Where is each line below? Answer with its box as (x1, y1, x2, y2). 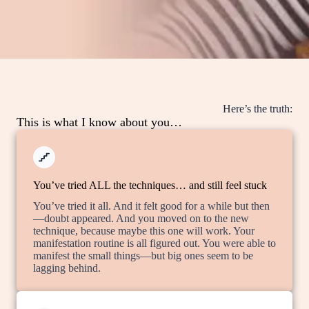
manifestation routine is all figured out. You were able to (33, 237, 276, 249)
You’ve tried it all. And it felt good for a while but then (33, 200, 270, 212)
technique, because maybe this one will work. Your (33, 225, 255, 237)
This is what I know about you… (17, 115, 182, 129)
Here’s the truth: (223, 103, 292, 114)
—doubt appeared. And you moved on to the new (33, 212, 249, 224)
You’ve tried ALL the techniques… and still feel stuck (33, 179, 267, 191)
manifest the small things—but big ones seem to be (33, 250, 253, 261)
